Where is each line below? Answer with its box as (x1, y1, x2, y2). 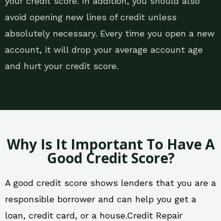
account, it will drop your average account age (5, 44, 203, 55)
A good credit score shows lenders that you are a (5, 178, 216, 188)
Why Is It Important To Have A (6, 135, 215, 154)
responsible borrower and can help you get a (5, 194, 196, 205)
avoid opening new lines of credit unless (5, 12, 177, 23)
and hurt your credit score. (5, 61, 118, 72)
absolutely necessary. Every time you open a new (5, 28, 215, 39)
